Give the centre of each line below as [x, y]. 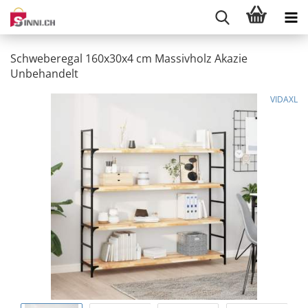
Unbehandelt [44, 74]
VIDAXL [284, 99]
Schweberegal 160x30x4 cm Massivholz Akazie [129, 58]
